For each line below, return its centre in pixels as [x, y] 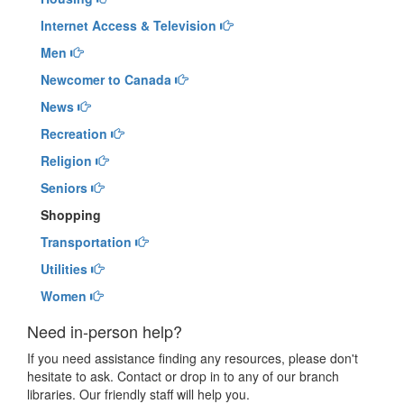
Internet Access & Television [129, 25]
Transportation [86, 242]
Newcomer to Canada [106, 79]
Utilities [64, 269]
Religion [66, 161]
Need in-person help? [105, 331]
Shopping [71, 215]
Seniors [64, 188]
